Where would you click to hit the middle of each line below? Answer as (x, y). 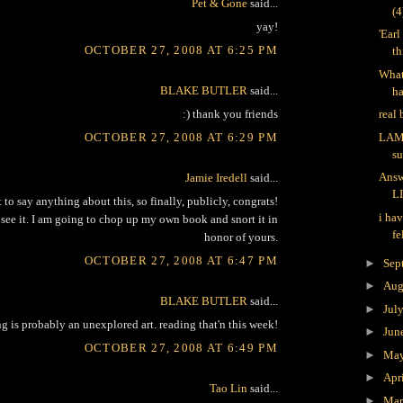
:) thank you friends (230, 114)
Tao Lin (228, 388)
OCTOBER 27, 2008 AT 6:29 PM (181, 137)
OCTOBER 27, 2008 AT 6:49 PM (181, 347)
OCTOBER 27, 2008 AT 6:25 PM (181, 49)
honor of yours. (241, 237)
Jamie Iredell (216, 177)
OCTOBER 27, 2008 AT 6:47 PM (181, 260)
